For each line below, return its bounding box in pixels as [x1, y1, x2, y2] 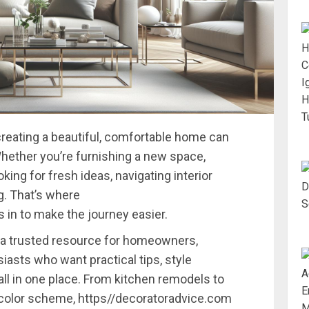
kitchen [114, 272, 158, 287]
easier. [132, 207, 168, 222]
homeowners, [123, 233, 198, 248]
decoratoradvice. [115, 291, 207, 306]
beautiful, [51, 130, 104, 145]
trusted [9, 233, 52, 248]
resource [52, 233, 104, 248]
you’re [40, 149, 76, 164]
